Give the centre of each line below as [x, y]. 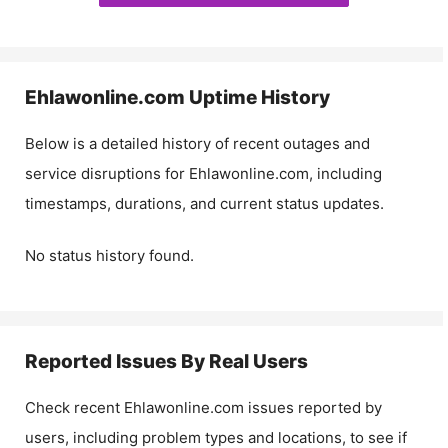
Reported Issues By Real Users [166, 361]
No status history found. [109, 255]
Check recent [74, 407]
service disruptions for [107, 173]
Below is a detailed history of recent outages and [197, 143]
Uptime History [257, 97]
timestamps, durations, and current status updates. [204, 203]
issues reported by [313, 407]
